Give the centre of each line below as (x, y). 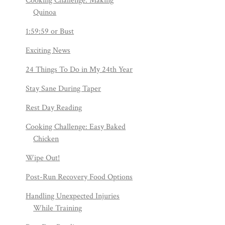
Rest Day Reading (54, 108)
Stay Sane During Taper (64, 89)
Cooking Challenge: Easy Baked (76, 127)
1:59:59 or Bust (50, 31)
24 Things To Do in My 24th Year (79, 70)
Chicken (46, 139)
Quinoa (45, 12)
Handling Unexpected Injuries (73, 196)
